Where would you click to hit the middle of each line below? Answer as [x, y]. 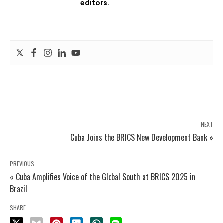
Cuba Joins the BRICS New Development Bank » [142, 137]
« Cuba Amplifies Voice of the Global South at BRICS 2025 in [103, 176]
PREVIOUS [22, 163]
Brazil [19, 188]
